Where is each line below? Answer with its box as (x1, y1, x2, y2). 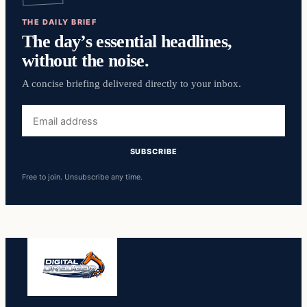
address (21, 121, 60, 134)
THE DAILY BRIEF (22, 17, 97, 27)
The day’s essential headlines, (22, 31, 232, 52)
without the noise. (22, 50, 149, 71)
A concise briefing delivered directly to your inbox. (22, 78, 241, 90)
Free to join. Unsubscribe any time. (22, 172, 143, 182)
